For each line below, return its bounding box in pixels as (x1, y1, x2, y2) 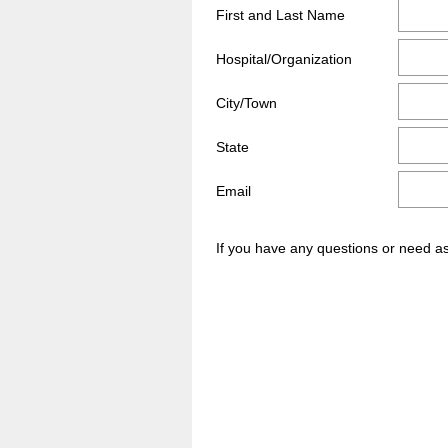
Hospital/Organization (216, 51, 352, 68)
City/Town (216, 95, 277, 112)
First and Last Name (216, 7, 345, 24)
